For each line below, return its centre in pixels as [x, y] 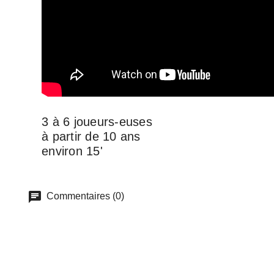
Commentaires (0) [84, 196]
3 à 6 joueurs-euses [97, 121]
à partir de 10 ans [91, 136]
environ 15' [72, 151]
